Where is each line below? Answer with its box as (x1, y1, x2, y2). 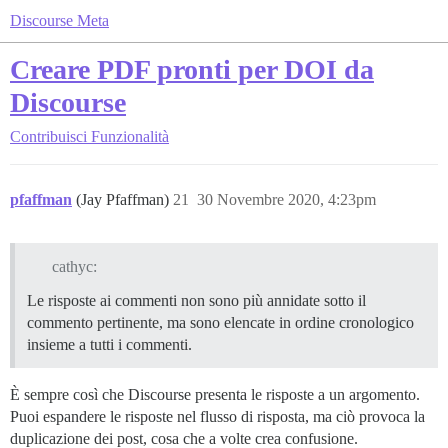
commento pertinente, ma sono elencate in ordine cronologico (27, 313, 414, 331)
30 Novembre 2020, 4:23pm (197, 191, 376, 208)
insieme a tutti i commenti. (27, 335, 192, 353)
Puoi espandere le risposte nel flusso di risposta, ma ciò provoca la (10, 407, 425, 425)
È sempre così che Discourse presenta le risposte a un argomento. (10, 385, 420, 403)
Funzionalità (91, 128, 169, 145)
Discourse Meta (10, 12, 109, 29)
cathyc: (51, 257, 97, 275)
